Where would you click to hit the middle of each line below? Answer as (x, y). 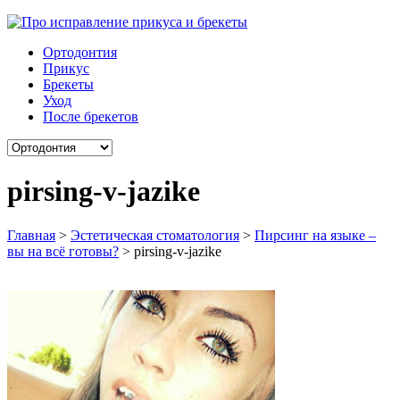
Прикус (66, 68)
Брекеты (68, 84)
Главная (31, 235)
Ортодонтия (80, 52)
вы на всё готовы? (63, 251)
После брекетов (91, 117)
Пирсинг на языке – (315, 235)
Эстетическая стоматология (155, 235)
